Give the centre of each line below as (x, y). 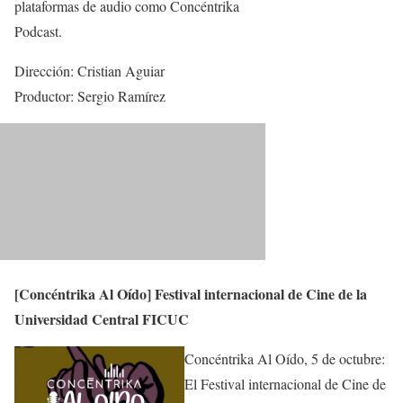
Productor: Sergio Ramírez (90, 96)
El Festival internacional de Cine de (286, 384)
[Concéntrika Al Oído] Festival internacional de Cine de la (191, 294)
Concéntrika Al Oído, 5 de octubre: (285, 359)
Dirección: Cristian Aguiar (90, 71)
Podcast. (38, 31)
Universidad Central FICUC (102, 319)
